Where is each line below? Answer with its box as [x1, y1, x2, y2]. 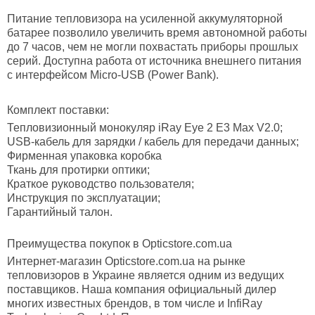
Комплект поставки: [7, 104, 109, 117]
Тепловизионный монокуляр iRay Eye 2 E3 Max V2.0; [7, 122, 283, 134]
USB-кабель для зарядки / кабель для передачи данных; [7, 136, 299, 148]
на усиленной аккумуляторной [122, 13, 283, 25]
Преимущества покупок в [7, 238, 142, 250]
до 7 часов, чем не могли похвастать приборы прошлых [7, 41, 298, 53]
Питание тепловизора [7, 13, 122, 25]
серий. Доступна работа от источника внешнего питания [7, 55, 302, 67]
